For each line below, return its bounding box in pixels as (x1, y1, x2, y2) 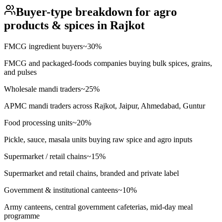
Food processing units (4, 118, 72, 127)
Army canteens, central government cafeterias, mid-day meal (4, 202, 193, 211)
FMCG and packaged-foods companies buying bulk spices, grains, (4, 58, 212, 67)
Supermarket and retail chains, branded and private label (4, 168, 179, 177)
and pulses (4, 67, 37, 76)
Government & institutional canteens (4, 185, 118, 194)
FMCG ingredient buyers (4, 42, 83, 51)
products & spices (4, 18, 94, 32)
